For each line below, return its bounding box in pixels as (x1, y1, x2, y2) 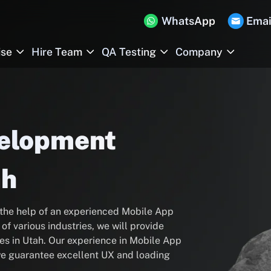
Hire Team (31, 45, 82, 58)
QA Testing (102, 45, 156, 58)
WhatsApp (162, 14, 215, 27)
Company (175, 45, 223, 58)
